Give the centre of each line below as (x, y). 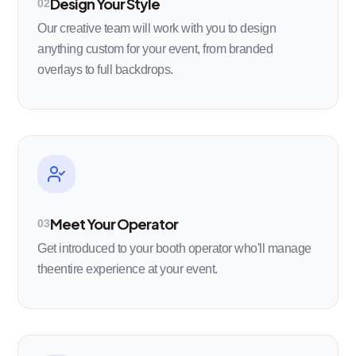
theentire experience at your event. (128, 269)
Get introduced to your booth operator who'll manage (174, 248)
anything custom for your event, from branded (155, 48)
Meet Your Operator (114, 223)
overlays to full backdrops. (105, 69)
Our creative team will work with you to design (157, 28)
